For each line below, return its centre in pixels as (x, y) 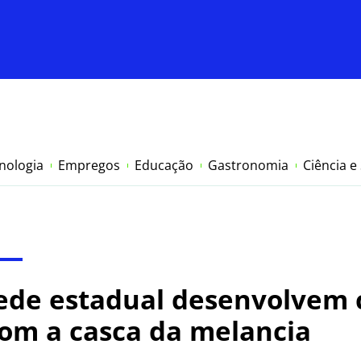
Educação (164, 166)
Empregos (89, 166)
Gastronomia (248, 166)
